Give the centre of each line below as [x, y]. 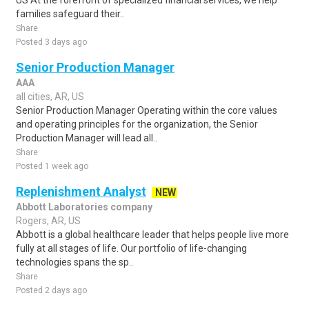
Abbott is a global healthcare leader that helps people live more [152, 235]
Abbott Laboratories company [84, 207]
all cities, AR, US [50, 97]
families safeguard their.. [70, 14]
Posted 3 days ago [51, 42]
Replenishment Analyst [81, 191]
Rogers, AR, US [48, 221]
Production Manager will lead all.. [87, 138]
